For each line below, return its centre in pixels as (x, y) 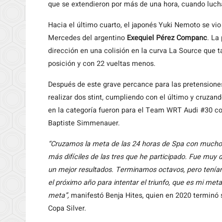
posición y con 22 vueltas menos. (102, 64)
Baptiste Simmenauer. (84, 123)
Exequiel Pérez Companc (166, 38)
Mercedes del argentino (86, 38)
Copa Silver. (67, 208)
